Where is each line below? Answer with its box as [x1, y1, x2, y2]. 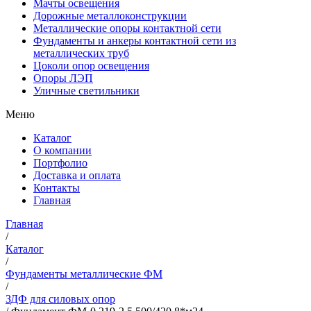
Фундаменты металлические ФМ [6, 267, 162, 280]
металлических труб [33, 47, 129, 59]
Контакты [33, 181, 80, 194]
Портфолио [33, 156, 87, 169]
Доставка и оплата [33, 169, 121, 181]
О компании [33, 144, 92, 156]
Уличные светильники [33, 84, 140, 96]
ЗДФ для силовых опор [6, 292, 115, 305]
